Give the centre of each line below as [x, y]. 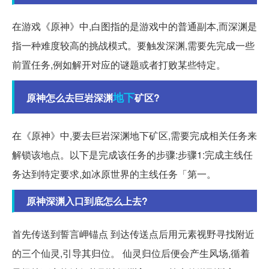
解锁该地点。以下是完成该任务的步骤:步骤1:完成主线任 [132, 154]
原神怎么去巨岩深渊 [70, 97]
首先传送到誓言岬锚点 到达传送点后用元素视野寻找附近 [133, 234]
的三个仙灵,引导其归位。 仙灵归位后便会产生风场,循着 [131, 253]
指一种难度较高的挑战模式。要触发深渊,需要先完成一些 [133, 45]
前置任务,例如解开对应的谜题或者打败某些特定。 [119, 64]
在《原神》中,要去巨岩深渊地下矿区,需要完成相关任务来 [134, 135]
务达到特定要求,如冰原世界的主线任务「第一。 [114, 174]
